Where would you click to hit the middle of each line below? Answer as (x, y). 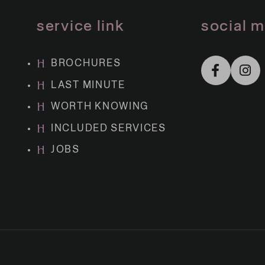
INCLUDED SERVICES (109, 128)
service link (81, 27)
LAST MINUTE (88, 85)
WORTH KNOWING (100, 107)
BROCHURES (86, 64)
